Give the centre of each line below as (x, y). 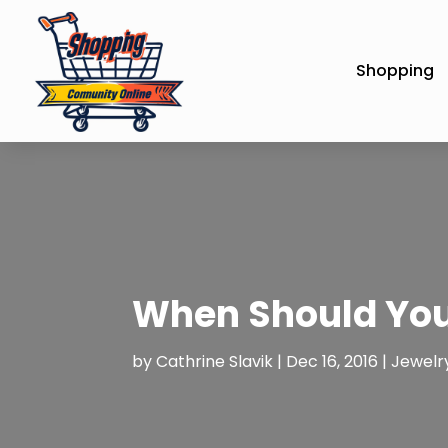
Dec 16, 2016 (331, 361)
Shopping (395, 70)
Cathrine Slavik (214, 361)
